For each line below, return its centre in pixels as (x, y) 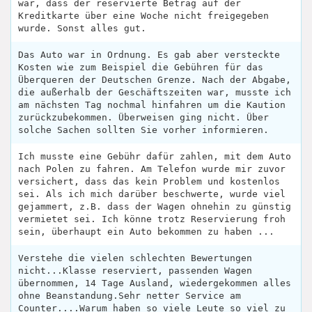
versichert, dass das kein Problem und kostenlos (149, 181)
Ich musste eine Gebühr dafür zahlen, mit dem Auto (155, 156)
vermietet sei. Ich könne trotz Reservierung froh (152, 219)
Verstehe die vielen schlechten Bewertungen (135, 258)
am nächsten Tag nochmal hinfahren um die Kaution (152, 105)
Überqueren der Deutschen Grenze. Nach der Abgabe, (155, 80)
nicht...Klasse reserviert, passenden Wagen (135, 271)
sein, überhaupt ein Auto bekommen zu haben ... (146, 232)
